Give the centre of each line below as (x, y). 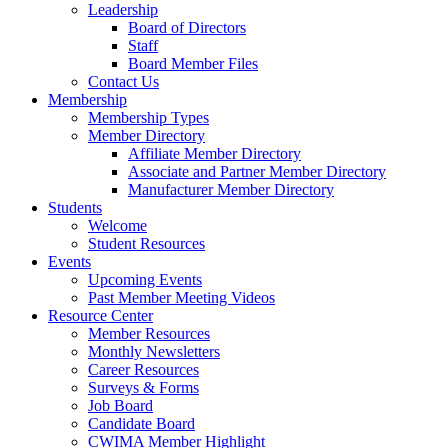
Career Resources (143, 369)
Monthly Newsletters (154, 351)
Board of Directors (187, 27)
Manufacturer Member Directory (231, 189)
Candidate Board (141, 423)
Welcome (117, 225)
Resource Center (100, 315)
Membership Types (148, 117)
